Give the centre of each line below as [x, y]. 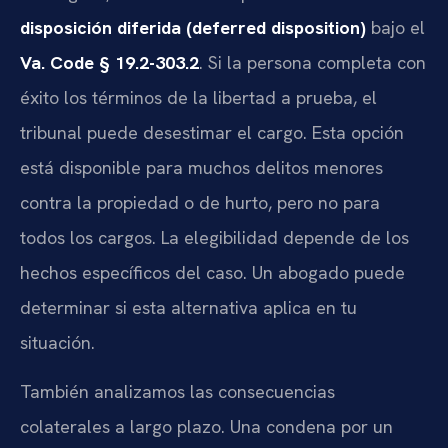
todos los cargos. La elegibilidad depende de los [214, 237]
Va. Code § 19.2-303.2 [109, 62]
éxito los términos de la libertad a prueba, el [198, 97]
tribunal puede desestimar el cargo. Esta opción [212, 132]
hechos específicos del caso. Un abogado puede [212, 272]
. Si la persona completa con [312, 62]
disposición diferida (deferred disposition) [193, 27]
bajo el [395, 27]
